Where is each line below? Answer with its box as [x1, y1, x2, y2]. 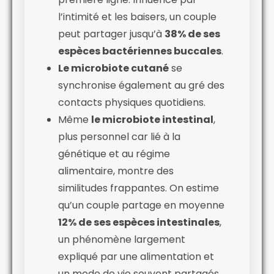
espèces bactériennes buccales [58, 43, 221, 58]
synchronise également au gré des [58, 78, 224, 92]
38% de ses [165, 26, 220, 41]
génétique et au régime [58, 146, 170, 161]
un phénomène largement [58, 232, 185, 246]
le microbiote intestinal [91, 112, 213, 127]
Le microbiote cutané [58, 61, 169, 75]
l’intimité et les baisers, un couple [58, 9, 217, 24]
